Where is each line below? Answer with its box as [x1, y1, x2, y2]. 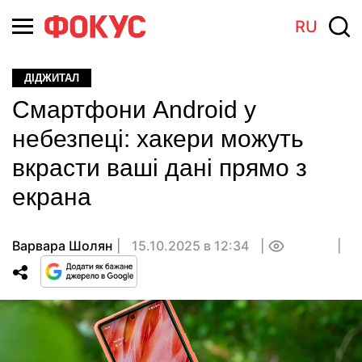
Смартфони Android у [12, 96, 256, 123]
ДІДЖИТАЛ [24, 72, 79, 84]
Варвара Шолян [12, 238, 112, 254]
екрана [12, 183, 91, 210]
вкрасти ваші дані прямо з [12, 154, 307, 181]
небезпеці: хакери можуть [12, 125, 304, 152]
